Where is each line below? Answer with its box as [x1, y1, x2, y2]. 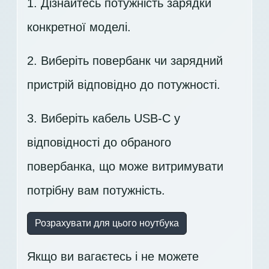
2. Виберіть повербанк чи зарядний [27, 54, 223, 68]
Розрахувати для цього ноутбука [35, 218, 179, 229]
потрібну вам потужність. [27, 184, 165, 198]
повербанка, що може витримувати [27, 160, 223, 174]
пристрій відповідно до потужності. [27, 78, 220, 92]
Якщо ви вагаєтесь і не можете [27, 250, 199, 264]
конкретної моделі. [27, 20, 131, 34]
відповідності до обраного [27, 136, 171, 150]
